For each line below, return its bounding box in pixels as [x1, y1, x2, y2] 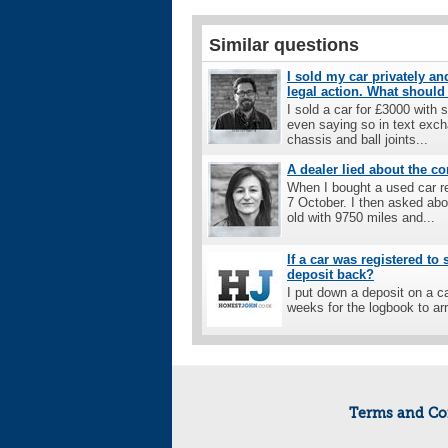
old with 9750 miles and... [287, 209, 435, 225]
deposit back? [287, 266, 374, 282]
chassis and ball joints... [287, 131, 428, 147]
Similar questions [209, 34, 359, 55]
